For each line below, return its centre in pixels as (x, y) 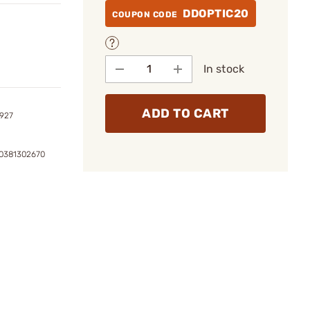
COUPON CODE (146, 15)
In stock (224, 69)
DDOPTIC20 (216, 13)
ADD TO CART (185, 113)
